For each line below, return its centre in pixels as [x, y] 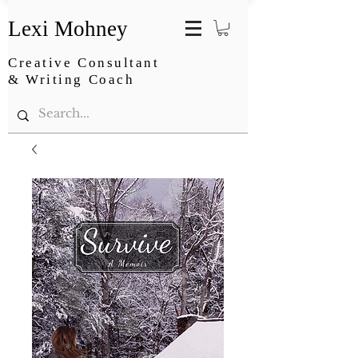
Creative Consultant [84, 63]
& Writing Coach [72, 80]
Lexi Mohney [68, 29]
